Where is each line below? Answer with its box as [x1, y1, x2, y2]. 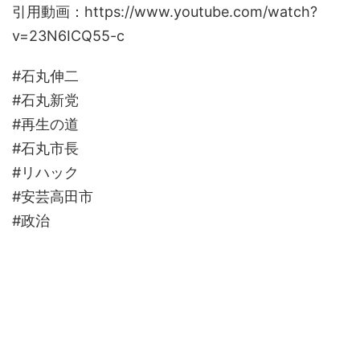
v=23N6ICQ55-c [12, 27, 125, 45]
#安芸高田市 [12, 188, 93, 206]
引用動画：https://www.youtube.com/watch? [12, 3, 317, 21]
